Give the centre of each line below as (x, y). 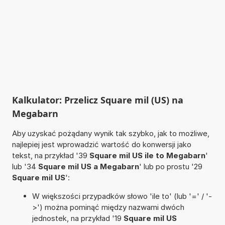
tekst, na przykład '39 (50, 155)
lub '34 (25, 166)
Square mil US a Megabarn (88, 166)
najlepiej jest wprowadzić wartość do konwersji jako (101, 144)
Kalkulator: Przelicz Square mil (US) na (97, 100)
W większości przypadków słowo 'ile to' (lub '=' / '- (122, 196)
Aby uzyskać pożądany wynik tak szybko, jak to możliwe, (110, 133)
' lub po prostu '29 (171, 166)
